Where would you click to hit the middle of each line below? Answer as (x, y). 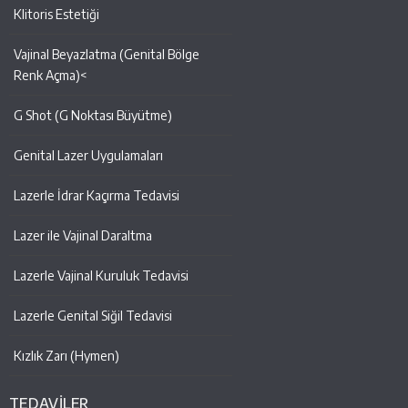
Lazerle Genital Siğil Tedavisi (93, 316)
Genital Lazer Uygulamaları (88, 156)
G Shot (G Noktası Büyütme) (93, 116)
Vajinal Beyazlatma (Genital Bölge (107, 55)
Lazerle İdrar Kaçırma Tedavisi (97, 196)
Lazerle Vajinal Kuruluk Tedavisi (101, 276)
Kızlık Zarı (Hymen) (66, 356)
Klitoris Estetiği (56, 15)
